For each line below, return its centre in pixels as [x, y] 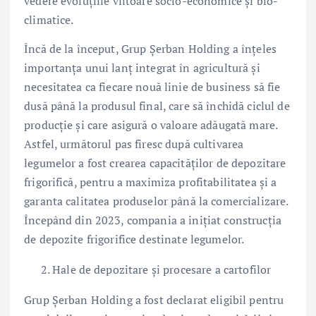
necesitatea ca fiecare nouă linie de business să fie [152, 87]
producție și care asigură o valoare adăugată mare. [151, 125]
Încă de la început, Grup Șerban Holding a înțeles [150, 49]
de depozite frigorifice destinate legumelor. [134, 239]
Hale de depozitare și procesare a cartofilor [162, 270]
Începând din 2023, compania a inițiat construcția [153, 220]
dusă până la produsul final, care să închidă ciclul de [157, 106]
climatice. [49, 20]
